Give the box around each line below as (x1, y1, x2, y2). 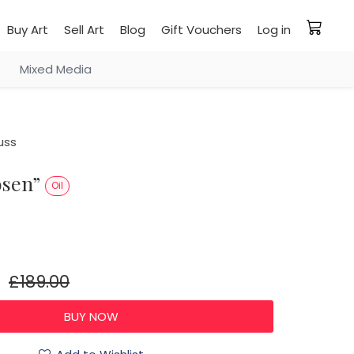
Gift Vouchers (161, 21, 242, 38)
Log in (258, 21, 291, 38)
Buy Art (7, 21, 48, 38)
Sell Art (64, 21, 104, 38)
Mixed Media (19, 61, 92, 77)
